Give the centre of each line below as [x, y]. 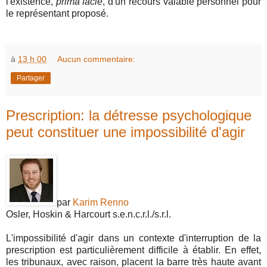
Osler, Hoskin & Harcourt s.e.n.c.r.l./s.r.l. [89, 214]
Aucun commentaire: [97, 59]
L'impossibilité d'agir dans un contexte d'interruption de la [133, 238]
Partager [31, 78]
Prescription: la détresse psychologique [129, 116]
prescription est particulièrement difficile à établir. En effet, [133, 250]
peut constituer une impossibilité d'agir [125, 132]
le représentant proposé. [57, 14]
